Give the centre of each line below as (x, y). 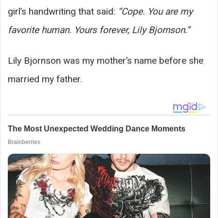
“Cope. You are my (155, 11)
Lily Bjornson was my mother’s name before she (106, 60)
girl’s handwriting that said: (63, 11)
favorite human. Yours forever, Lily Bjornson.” (99, 30)
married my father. (45, 79)
